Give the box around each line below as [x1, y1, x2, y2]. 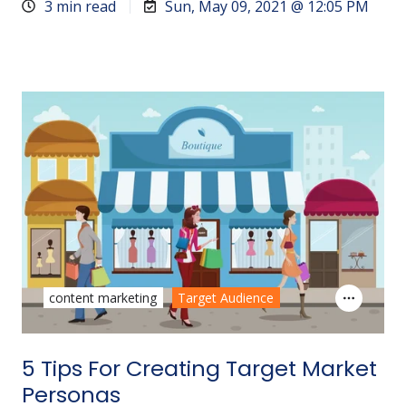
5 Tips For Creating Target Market [22, 353, 377, 383]
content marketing [49, 289, 158, 307]
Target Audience [178, 289, 275, 307]
